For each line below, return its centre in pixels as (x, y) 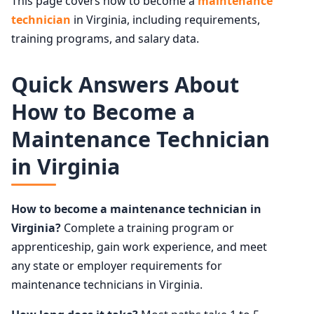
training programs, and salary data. (105, 39)
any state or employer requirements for (117, 265)
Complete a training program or (148, 227)
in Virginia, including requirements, (165, 20)
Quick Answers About (125, 85)
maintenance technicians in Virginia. (107, 284)
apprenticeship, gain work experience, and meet (139, 246)
